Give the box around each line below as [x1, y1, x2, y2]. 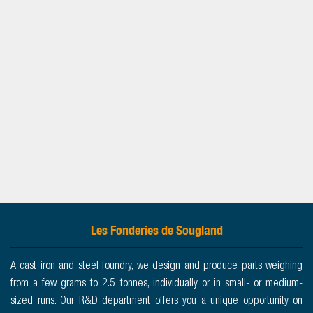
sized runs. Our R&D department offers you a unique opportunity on [10, 296, 303, 308]
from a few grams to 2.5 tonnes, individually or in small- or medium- [10, 279, 303, 291]
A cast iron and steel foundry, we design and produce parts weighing [10, 261, 303, 273]
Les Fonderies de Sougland [90, 222, 223, 239]
